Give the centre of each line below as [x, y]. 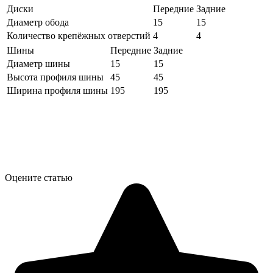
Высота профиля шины [55, 77]
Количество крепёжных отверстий [79, 36]
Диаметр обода [38, 23]
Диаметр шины [38, 64]
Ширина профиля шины [57, 91]
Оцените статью [39, 178]
